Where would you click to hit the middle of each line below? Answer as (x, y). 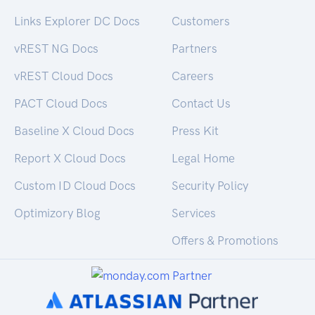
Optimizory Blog (57, 213)
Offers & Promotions (225, 241)
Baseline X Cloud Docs (74, 131)
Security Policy (210, 186)
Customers (201, 21)
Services (194, 213)
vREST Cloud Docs (64, 76)
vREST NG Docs (56, 49)
